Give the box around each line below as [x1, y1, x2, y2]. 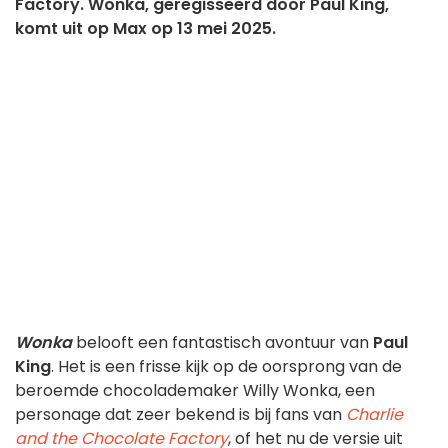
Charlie [346, 403, 403, 427]
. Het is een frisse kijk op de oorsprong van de [51, 355, 402, 379]
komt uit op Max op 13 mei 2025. [15, 17, 276, 41]
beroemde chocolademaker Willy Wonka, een [15, 379, 375, 403]
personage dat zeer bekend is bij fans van [15, 403, 346, 427]
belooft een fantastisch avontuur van [72, 331, 373, 355]
